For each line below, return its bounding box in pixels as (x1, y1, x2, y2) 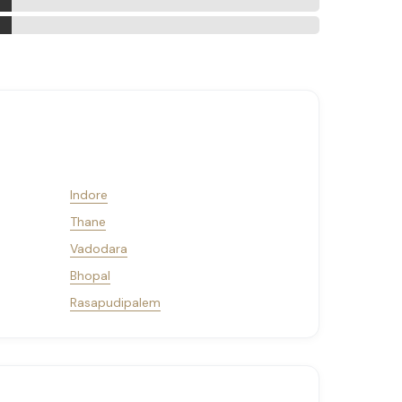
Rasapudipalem (70, 294, 161, 310)
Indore (70, 187, 108, 203)
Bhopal (70, 267, 110, 284)
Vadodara (70, 240, 127, 257)
